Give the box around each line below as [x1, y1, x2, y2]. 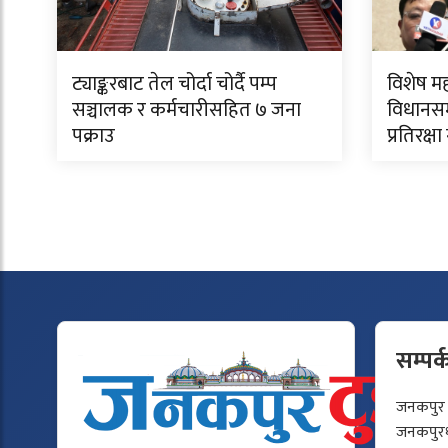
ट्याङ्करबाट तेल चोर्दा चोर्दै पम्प [72, 66, 277, 101]
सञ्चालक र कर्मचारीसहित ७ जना [72, 92, 301, 127]
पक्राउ [72, 118, 115, 153]
